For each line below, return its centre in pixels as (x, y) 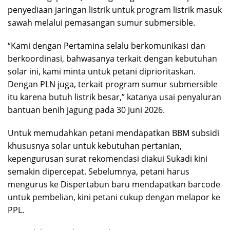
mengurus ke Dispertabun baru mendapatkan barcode (114, 184)
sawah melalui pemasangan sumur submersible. (101, 22)
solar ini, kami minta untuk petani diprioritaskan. (102, 71)
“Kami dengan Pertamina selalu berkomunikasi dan (107, 45)
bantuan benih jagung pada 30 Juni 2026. (86, 110)
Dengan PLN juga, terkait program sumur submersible (113, 84)
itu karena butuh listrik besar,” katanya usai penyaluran (114, 97)
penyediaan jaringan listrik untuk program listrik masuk (115, 9)
